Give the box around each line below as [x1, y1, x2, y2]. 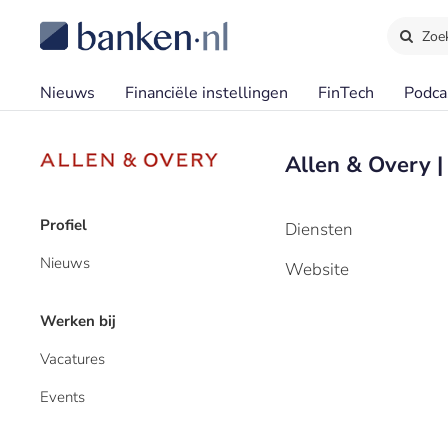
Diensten [285, 218, 353, 241]
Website [285, 258, 349, 281]
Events [40, 387, 85, 407]
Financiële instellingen [125, 82, 288, 104]
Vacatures [40, 349, 105, 369]
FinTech [318, 82, 374, 104]
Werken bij [40, 311, 116, 331]
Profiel [40, 215, 87, 235]
